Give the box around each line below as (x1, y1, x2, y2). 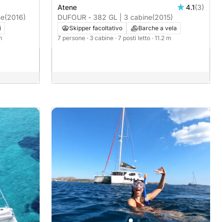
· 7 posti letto (115, 34, 152, 42)
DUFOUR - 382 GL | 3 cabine (57, 13, 152, 22)
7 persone (57, 34, 87, 42)
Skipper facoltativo (69, 24, 122, 32)
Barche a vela (138, 24, 177, 32)
